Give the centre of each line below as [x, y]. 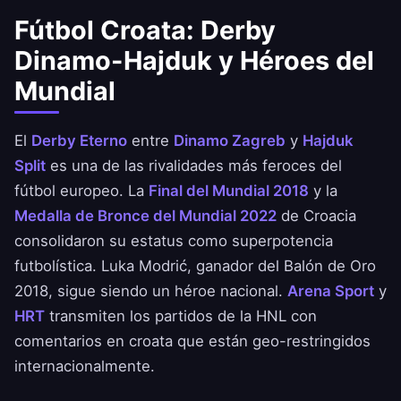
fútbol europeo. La [81, 191]
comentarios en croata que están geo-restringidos [192, 341]
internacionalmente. [85, 367]
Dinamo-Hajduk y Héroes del [194, 61]
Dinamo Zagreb [230, 141]
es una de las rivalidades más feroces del [194, 166]
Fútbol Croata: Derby [145, 30]
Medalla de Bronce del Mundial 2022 [145, 216]
